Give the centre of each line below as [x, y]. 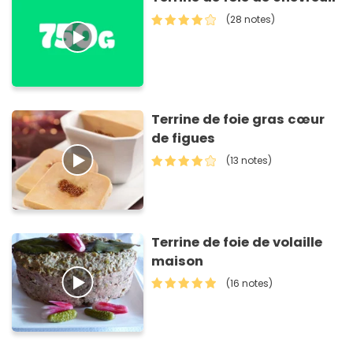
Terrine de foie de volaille [237, 242]
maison [178, 261]
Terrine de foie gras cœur [238, 120]
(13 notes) [249, 161]
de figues [184, 139]
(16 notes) [250, 283]
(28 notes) [251, 19]
